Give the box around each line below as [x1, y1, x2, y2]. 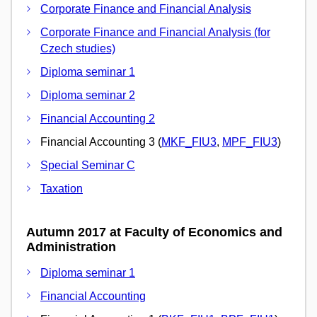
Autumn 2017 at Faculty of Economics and [26, 225, 282, 240]
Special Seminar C [40, 159, 135, 172]
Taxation [40, 183, 83, 195]
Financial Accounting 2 [40, 113, 155, 125]
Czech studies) [40, 42, 115, 55]
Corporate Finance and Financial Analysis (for [40, 26, 270, 39]
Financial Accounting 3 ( [40, 136, 161, 149]
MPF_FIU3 [222, 136, 277, 149]
